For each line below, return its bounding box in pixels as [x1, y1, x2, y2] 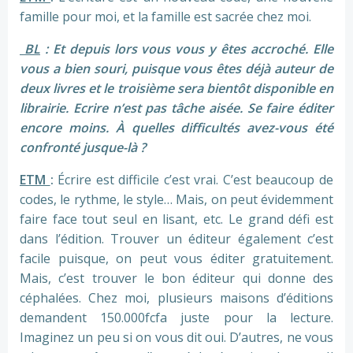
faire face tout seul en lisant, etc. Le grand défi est [20, 210, 333, 229]
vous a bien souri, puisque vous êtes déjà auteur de [20, 60, 333, 78]
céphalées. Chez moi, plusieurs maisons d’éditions [20, 289, 333, 307]
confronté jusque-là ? [20, 139, 146, 157]
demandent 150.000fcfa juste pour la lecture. [20, 309, 333, 327]
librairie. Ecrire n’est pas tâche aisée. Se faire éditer [20, 99, 333, 117]
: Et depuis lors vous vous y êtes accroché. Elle [39, 40, 334, 58]
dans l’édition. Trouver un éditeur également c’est [20, 230, 333, 248]
